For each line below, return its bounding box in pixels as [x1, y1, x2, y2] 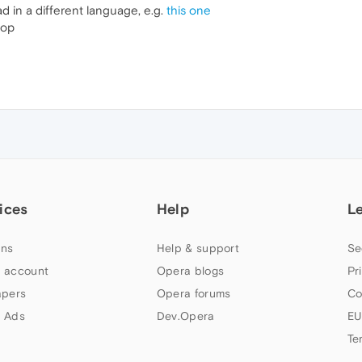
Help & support [156, 242, 240, 255]
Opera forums [156, 287, 231, 300]
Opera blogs [156, 264, 225, 277]
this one [166, 3, 211, 17]
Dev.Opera [156, 309, 215, 322]
